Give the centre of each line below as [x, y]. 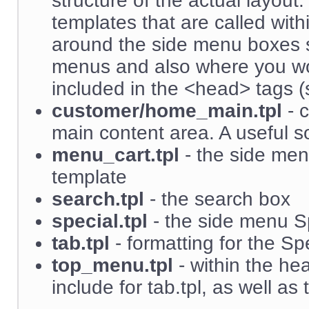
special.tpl [100, 221]
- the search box [217, 199]
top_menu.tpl [112, 265]
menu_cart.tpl [116, 155]
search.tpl [98, 199]
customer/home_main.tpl [167, 111]
